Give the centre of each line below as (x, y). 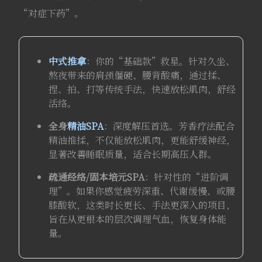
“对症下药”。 (51, 13)
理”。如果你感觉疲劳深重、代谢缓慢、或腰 (142, 191)
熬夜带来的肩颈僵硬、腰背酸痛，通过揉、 (137, 75)
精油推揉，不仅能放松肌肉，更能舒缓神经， (142, 140)
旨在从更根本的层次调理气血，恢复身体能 (137, 219)
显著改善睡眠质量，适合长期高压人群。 (132, 154)
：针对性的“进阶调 (186, 177)
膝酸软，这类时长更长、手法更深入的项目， (142, 205)
